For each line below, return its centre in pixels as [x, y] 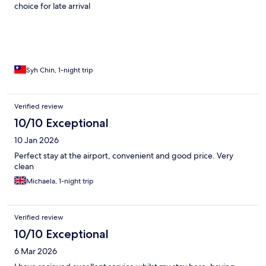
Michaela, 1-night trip [60, 181]
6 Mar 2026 [36, 251]
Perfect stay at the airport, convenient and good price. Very [124, 156]
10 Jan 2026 [37, 140]
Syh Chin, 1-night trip [60, 70]
